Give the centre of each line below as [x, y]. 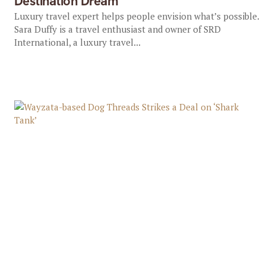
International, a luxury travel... [77, 42]
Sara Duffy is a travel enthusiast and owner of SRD [117, 29]
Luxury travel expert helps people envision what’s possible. [136, 16]
